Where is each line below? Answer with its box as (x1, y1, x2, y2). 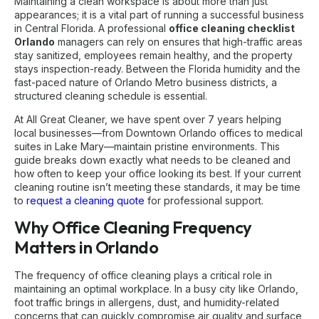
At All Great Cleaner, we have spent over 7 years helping (14, 113, 281, 125)
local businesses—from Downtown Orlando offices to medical (14, 126, 303, 139)
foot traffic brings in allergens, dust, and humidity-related (14, 296, 279, 309)
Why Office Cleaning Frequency (14, 216, 252, 239)
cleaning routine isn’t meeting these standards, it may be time (14, 180, 300, 193)
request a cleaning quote (26, 194, 145, 206)
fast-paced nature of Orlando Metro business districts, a (14, 75, 277, 88)
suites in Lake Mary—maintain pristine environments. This (14, 140, 280, 152)
